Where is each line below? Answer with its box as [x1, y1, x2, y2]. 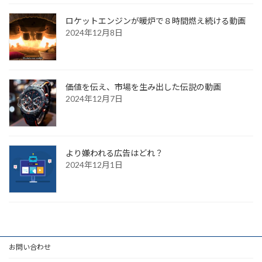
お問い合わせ [9, 243, 51, 252]
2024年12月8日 [65, 27, 123, 38]
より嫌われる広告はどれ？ [65, 148, 163, 158]
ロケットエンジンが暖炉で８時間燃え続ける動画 [65, 16, 246, 26]
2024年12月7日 [65, 94, 123, 104]
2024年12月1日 [65, 160, 123, 170]
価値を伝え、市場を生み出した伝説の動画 [65, 82, 221, 92]
